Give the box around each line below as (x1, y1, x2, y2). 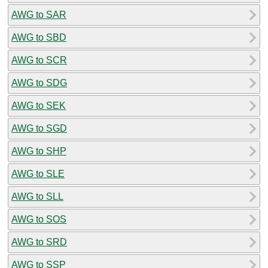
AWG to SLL (11, 191, 63, 202)
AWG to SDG (11, 77, 67, 88)
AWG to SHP (11, 145, 66, 156)
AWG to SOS (11, 214, 66, 224)
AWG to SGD (11, 123, 67, 133)
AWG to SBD (11, 32, 66, 42)
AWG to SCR (11, 54, 67, 65)
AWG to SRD (11, 236, 67, 247)
